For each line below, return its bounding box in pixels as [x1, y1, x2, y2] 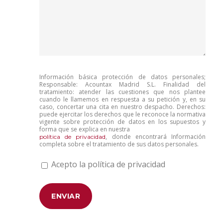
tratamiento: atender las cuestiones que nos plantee [39, 88, 206, 96]
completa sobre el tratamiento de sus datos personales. [39, 140, 199, 148]
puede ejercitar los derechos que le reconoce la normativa [39, 110, 206, 118]
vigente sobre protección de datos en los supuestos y [39, 117, 206, 126]
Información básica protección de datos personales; [39, 73, 206, 81]
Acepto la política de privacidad [51, 159, 165, 170]
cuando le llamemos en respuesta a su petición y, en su [39, 95, 206, 104]
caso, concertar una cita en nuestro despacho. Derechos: [39, 103, 206, 111]
